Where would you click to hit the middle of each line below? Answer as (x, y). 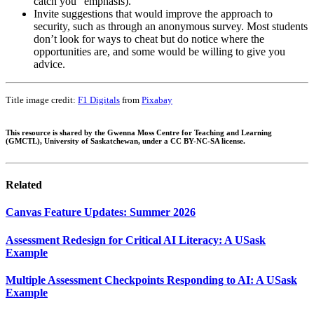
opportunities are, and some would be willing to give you (159, 52)
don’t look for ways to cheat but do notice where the (149, 39)
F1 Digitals (99, 100)
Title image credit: (42, 100)
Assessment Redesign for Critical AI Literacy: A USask (136, 240)
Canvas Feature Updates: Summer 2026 (101, 212)
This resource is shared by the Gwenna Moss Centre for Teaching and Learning (139, 132)
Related (24, 184)
